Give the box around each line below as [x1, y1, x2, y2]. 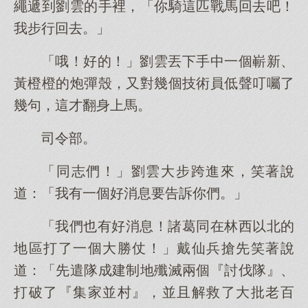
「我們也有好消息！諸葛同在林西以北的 [41, 219, 294, 234]
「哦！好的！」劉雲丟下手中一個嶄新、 [41, 54, 294, 69]
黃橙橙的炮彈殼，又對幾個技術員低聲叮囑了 [14, 76, 294, 91]
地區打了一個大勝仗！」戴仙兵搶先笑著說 [14, 241, 294, 256]
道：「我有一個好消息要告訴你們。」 [14, 186, 247, 201]
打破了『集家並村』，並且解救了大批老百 [14, 285, 294, 300]
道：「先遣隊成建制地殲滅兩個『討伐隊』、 [14, 263, 294, 278]
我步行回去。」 [14, 21, 110, 36]
